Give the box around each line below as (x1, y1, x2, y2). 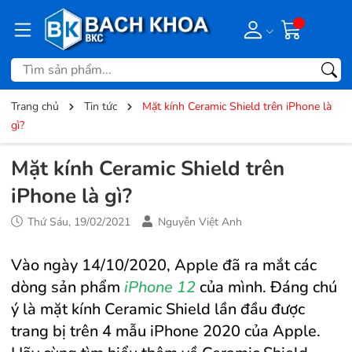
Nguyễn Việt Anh (158, 214, 242, 230)
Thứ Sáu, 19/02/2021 (24, 214, 130, 230)
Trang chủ (11, 99, 59, 115)
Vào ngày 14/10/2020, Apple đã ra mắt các (11, 255, 317, 277)
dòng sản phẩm (11, 277, 124, 299)
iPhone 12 (124, 277, 196, 299)
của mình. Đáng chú (196, 277, 337, 299)
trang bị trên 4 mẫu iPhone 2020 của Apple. (11, 321, 321, 343)
